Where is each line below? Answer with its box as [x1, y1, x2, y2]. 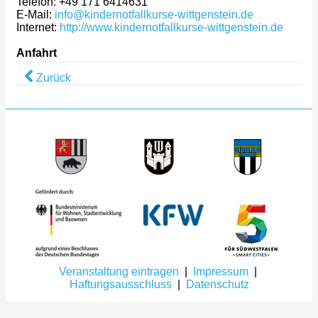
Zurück [33, 71, 71, 84]
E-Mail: [16, 8, 55, 21]
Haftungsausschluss [69, 278, 172, 290]
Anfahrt [16, 46, 57, 59]
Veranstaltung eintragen [58, 265, 179, 278]
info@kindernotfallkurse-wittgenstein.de [55, 8, 253, 21]
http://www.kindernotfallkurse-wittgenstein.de [60, 21, 283, 33]
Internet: [16, 21, 60, 33]
